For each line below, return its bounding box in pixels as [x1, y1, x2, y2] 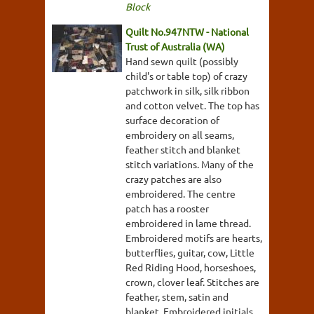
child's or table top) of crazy [125, 69, 247, 83]
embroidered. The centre [125, 187, 235, 200]
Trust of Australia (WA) [125, 40, 225, 53]
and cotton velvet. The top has [125, 99, 259, 112]
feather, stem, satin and [125, 290, 228, 303]
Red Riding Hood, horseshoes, [125, 261, 256, 274]
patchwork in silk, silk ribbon [125, 84, 250, 97]
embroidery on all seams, [125, 128, 234, 142]
